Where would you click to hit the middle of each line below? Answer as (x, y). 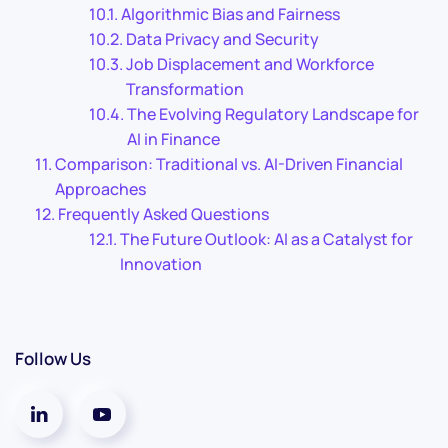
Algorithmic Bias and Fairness (231, 13)
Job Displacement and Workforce (250, 63)
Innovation (161, 263)
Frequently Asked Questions (164, 213)
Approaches (101, 188)
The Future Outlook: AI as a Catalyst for (267, 238)
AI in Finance (174, 138)
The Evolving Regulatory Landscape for (273, 113)
